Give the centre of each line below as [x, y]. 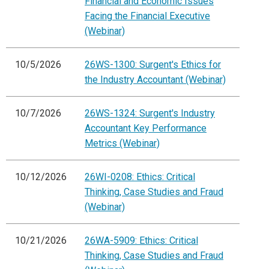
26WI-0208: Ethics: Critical [140, 177]
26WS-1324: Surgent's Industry [150, 113]
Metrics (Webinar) [122, 144]
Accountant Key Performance [146, 128]
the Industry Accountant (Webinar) [155, 80]
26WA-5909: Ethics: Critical [141, 241]
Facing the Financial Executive [147, 16]
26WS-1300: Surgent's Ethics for [153, 65]
